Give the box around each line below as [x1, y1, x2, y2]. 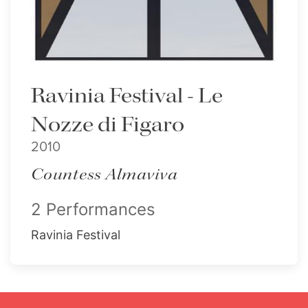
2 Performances [31, 199, 155, 219]
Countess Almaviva [31, 164, 177, 186]
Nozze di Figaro [31, 111, 184, 139]
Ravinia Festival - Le [31, 82, 223, 110]
